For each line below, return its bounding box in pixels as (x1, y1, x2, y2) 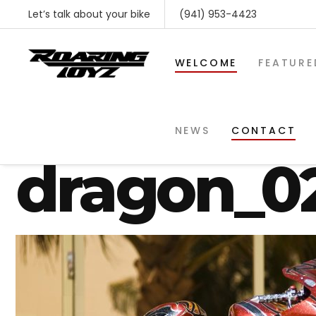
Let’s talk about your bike (28, 7, 150, 21)
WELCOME (174, 56, 238, 70)
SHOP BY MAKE (30, 279, 120, 293)
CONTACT (231, 123, 296, 138)
